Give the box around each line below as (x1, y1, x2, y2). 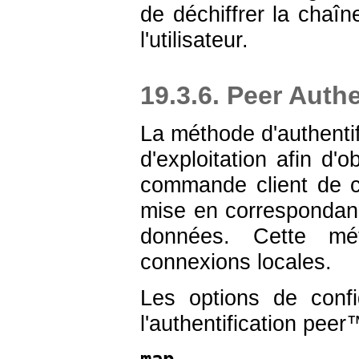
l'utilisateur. (140, 28, 248, 52)
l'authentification (140, 312, 303, 337)
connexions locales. (140, 250, 332, 275)
